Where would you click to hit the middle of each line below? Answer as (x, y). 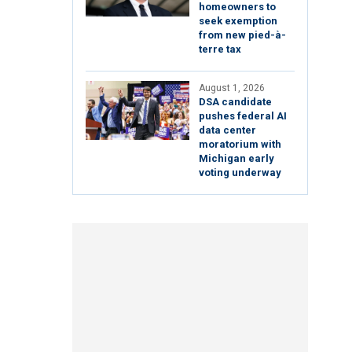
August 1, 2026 (232, 88)
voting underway (240, 173)
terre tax (220, 49)
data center (227, 130)
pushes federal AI (243, 116)
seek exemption (238, 21)
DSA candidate (235, 102)
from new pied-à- (242, 35)
